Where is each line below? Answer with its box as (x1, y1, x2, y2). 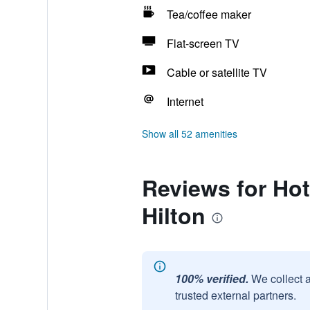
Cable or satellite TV (166, 64, 267, 80)
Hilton (141, 199, 206, 231)
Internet (166, 93, 203, 109)
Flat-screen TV (166, 35, 239, 51)
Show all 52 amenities (141, 127, 237, 140)
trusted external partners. (174, 287, 296, 303)
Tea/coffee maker (166, 6, 251, 22)
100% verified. (174, 271, 248, 286)
